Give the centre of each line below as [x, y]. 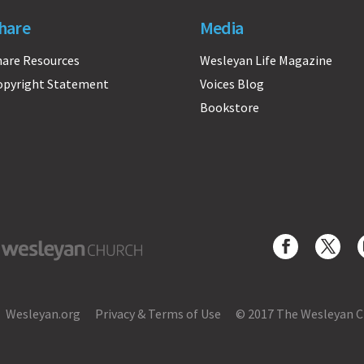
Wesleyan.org [43, 314]
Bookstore [229, 107]
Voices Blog [232, 83]
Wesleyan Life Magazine [266, 60]
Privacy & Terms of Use [158, 314]
